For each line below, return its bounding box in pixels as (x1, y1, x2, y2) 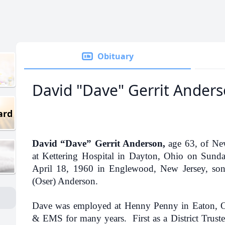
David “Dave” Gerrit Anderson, (32, 138, 166, 149)
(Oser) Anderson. (32, 176, 98, 186)
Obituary (97, 51, 134, 62)
